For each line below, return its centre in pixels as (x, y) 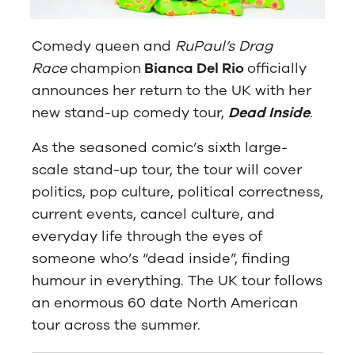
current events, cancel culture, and (153, 214)
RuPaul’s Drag (224, 46)
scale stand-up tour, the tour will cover (167, 170)
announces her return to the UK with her (172, 91)
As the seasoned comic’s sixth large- (160, 148)
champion (104, 69)
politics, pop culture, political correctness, (177, 192)
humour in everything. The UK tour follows (177, 281)
